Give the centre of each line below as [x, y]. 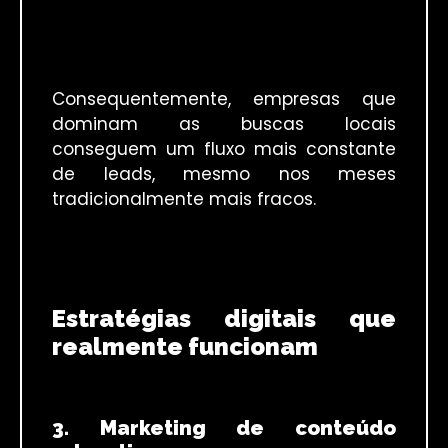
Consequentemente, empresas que [224, 98]
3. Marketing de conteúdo [224, 428]
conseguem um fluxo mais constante [224, 148]
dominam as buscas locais [224, 123]
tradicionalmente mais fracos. [184, 198]
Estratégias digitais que [224, 318]
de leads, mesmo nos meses [224, 173]
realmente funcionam [185, 346]
